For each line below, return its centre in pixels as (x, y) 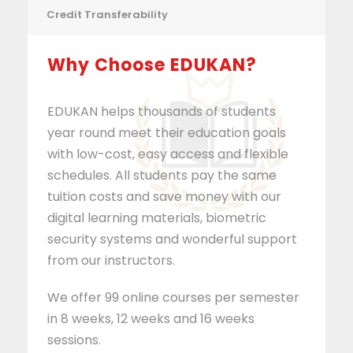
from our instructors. (111, 261)
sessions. (74, 340)
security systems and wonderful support (172, 240)
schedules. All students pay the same (162, 176)
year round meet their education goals (167, 133)
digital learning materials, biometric (157, 218)
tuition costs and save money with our (164, 197)
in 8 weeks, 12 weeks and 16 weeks (151, 319)
